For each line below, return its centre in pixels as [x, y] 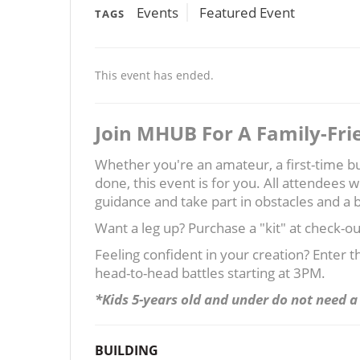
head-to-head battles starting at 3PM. [210, 272]
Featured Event [247, 12]
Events [157, 12]
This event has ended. [154, 75]
